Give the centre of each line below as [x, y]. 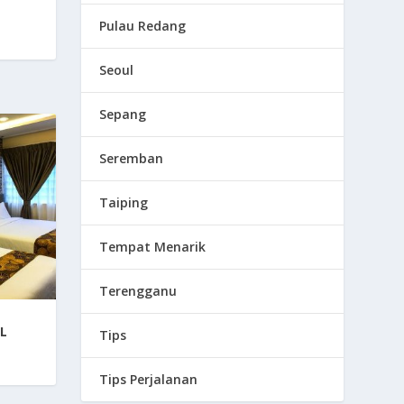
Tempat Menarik [153, 246]
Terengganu [138, 290]
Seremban [132, 158]
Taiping [124, 202]
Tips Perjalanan [149, 379]
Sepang [123, 114]
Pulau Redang [143, 25]
